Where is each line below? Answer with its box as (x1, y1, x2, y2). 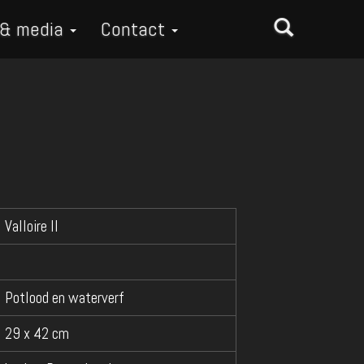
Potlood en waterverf (5, 288, 124, 308)
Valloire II (5, 216, 58, 236)
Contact (101, 16, 170, 41)
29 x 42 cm (5, 323, 69, 344)
